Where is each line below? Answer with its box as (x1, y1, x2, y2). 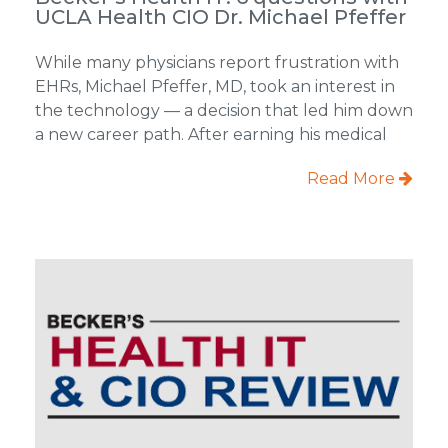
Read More (307, 168, 400, 188)
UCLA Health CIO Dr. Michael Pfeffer (34, 4, 406, 29)
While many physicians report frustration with (34, 52, 399, 72)
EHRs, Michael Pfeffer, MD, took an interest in (34, 76, 395, 96)
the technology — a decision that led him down (34, 100, 413, 120)
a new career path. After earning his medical (34, 124, 387, 144)
